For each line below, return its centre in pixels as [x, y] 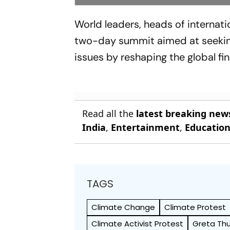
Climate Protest [195, 207]
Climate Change [123, 207]
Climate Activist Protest [138, 223]
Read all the [109, 113]
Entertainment [146, 127]
